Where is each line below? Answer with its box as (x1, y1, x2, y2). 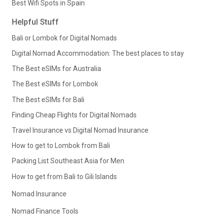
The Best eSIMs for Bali (12, 95, 84, 104)
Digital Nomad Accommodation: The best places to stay (12, 49, 184, 58)
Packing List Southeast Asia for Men (12, 157, 124, 165)
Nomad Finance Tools (12, 207, 78, 215)
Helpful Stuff (12, 17, 59, 27)
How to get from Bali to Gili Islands (12, 172, 117, 181)
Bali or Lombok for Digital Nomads (12, 34, 117, 42)
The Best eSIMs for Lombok (12, 80, 98, 88)
